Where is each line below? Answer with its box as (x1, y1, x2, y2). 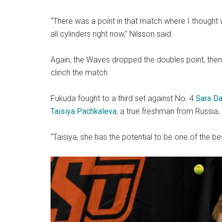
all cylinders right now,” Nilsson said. (51, 29, 173, 39)
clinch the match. (51, 67, 110, 77)
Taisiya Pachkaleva (51, 106, 116, 116)
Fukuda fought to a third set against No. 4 (51, 93, 196, 103)
